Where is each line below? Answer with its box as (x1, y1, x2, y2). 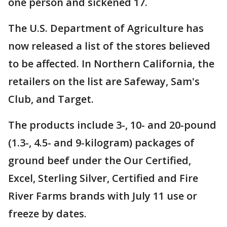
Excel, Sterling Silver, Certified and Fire (8, 171, 198, 185)
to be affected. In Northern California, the (8, 57, 214, 71)
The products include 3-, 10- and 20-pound (8, 118, 216, 132)
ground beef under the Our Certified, (8, 154, 191, 168)
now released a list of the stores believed (8, 39, 210, 53)
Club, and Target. (8, 92, 94, 106)
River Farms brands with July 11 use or (8, 189, 197, 203)
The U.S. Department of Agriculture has (8, 21, 204, 35)
